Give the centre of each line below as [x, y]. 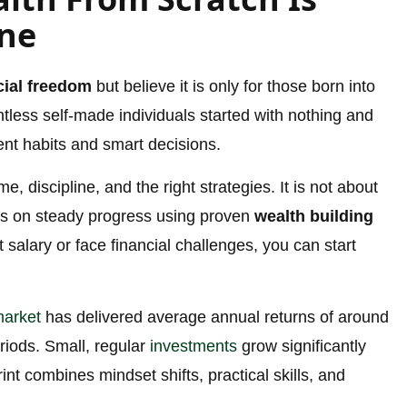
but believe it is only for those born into [233, 87]
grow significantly [302, 347]
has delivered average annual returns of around [215, 318]
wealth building [314, 217]
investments [194, 347]
